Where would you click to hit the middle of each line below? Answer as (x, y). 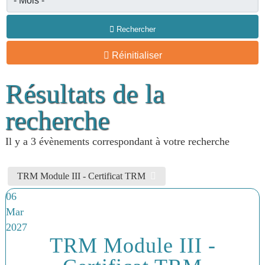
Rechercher (136, 29)
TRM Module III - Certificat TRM (83, 176)
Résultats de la (85, 94)
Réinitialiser (137, 55)
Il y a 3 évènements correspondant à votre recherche (117, 141)
